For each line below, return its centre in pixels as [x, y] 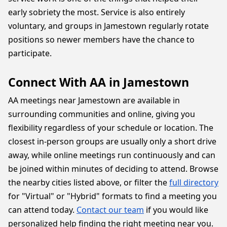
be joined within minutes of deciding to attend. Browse [113, 169]
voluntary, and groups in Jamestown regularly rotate [108, 26]
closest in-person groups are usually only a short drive [112, 141]
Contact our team [110, 210]
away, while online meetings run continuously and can [112, 155]
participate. [30, 53]
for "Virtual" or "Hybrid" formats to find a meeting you [112, 196]
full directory [194, 182]
